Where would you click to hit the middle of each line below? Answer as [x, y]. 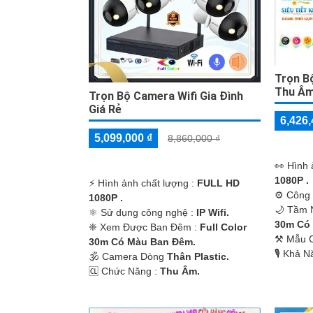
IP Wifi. [213, 212]
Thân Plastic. [198, 256]
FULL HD [218, 183]
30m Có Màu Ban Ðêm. [142, 241]
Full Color [223, 227]
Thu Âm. [180, 271]
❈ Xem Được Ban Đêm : [144, 227]
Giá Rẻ [105, 109]
